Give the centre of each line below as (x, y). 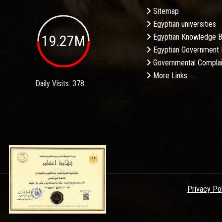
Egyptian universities (184, 24)
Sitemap (165, 11)
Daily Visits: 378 (60, 83)
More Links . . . (174, 76)
